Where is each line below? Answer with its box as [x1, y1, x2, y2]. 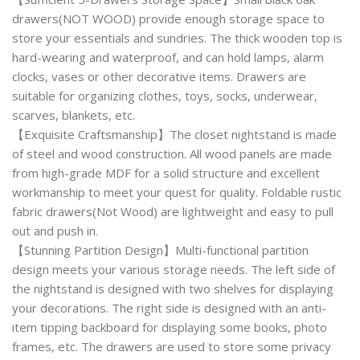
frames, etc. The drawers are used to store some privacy [12, 338, 332, 355]
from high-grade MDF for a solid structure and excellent [12, 165, 321, 182]
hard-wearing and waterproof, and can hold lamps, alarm [12, 49, 325, 66]
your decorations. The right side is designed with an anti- [12, 300, 327, 317]
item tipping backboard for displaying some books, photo [12, 319, 328, 336]
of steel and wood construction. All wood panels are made [12, 145, 333, 162]
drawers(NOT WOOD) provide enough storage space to [12, 10, 325, 27]
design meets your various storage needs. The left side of [12, 261, 336, 278]
